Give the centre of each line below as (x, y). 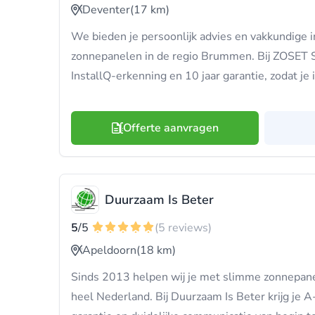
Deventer (106, 10)
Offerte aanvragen (171, 128)
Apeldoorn (109, 250)
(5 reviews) (183, 228)
